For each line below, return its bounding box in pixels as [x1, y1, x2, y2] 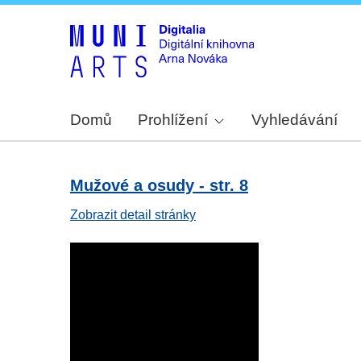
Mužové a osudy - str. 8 [70, 176, 248, 195]
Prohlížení [138, 111, 208, 129]
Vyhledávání [251, 111, 338, 129]
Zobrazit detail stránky [70, 208, 196, 222]
